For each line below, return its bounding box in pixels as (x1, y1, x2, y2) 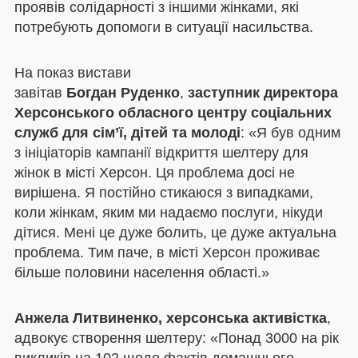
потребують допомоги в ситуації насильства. (14, 19, 317, 36)
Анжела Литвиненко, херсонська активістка (14, 310, 327, 327)
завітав (14, 85, 66, 101)
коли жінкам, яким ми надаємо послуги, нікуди (14, 205, 323, 221)
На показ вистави (14, 65, 131, 82)
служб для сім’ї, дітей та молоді (14, 125, 241, 141)
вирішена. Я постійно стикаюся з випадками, (14, 185, 313, 201)
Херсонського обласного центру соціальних (14, 105, 332, 121)
